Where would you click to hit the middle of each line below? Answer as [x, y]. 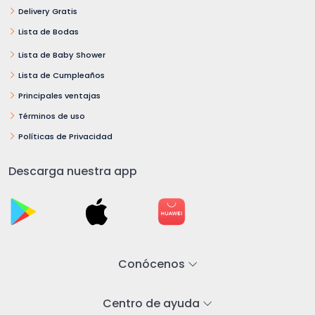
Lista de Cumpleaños [62, 75]
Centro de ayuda [153, 303]
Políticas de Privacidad [65, 136]
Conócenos [153, 264]
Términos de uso [52, 116]
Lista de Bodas [49, 31]
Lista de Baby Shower [62, 54]
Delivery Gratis [48, 11]
